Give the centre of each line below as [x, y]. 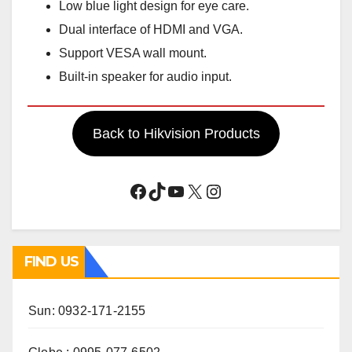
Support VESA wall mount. [133, 53]
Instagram [245, 190]
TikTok [174, 190]
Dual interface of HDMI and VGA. [151, 30]
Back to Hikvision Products [176, 134]
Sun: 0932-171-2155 [87, 311]
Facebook [169, 190]
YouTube [202, 190]
